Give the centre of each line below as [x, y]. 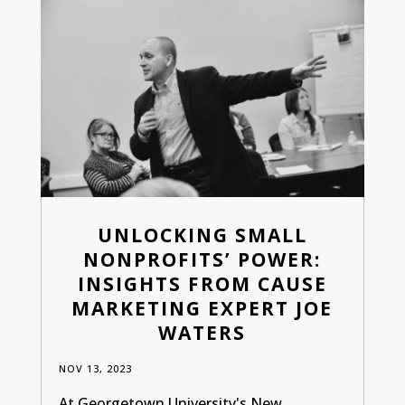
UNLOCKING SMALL [202, 235]
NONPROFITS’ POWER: [202, 260]
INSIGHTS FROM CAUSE [202, 284]
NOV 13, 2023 [95, 369]
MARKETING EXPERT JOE [202, 309]
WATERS [202, 333]
